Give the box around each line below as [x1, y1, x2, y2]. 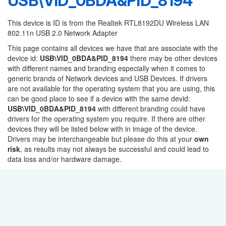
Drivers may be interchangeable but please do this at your [8, 134, 194, 144]
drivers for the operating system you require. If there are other [8, 114, 205, 124]
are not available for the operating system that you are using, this [8, 83, 215, 93]
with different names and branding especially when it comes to [8, 63, 205, 73]
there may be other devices [128, 53, 217, 63]
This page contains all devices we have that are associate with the [8, 43, 218, 53]
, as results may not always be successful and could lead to [20, 144, 209, 154]
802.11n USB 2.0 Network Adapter [8, 28, 118, 38]
